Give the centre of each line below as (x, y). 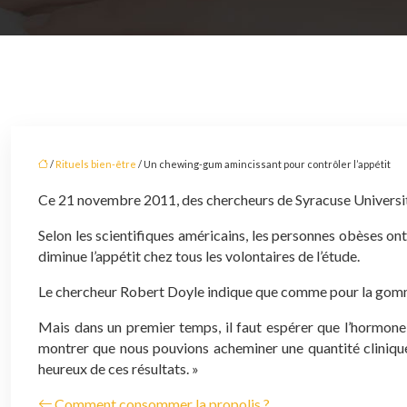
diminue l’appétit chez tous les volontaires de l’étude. (199, 256)
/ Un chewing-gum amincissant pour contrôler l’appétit (263, 164)
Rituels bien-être (96, 164)
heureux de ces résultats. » (119, 368)
